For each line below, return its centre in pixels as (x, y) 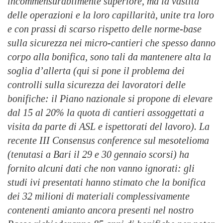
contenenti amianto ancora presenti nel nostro (101, 210)
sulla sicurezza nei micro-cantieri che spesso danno (111, 43)
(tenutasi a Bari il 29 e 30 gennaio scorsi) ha (98, 155)
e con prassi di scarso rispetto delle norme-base (105, 29)
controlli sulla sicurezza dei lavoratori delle (97, 85)
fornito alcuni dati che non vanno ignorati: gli (101, 168)
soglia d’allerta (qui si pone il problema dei (96, 71)
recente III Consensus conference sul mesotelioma (108, 141)
